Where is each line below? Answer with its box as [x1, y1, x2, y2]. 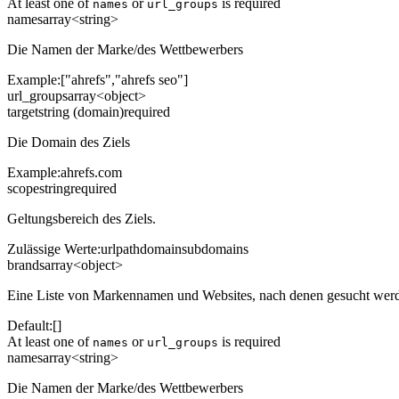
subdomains [182, 240, 248, 256]
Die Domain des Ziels [7, 134, 130, 150]
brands [7, 256, 45, 273]
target [7, 103, 38, 119]
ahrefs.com [61, 164, 122, 180]
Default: [7, 317, 53, 333]
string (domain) [38, 103, 124, 119]
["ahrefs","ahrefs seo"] [61, 71, 188, 87]
